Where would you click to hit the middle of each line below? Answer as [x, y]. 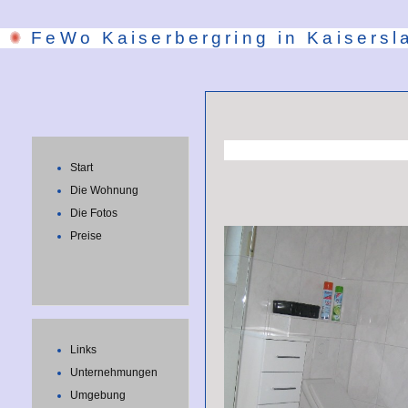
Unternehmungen [114, 372]
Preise [86, 236]
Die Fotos [94, 213]
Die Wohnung [104, 190]
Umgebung [98, 395]
